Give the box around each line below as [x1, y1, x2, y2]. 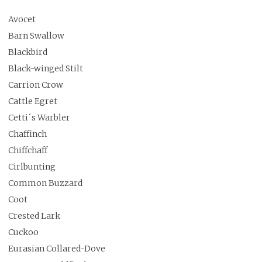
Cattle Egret [8, 96, 57, 107]
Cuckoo [8, 227, 39, 238]
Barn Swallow [8, 30, 64, 42]
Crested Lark [8, 211, 60, 222]
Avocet [8, 14, 36, 25]
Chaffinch [8, 129, 47, 140]
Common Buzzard [8, 178, 82, 189]
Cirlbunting [8, 161, 56, 173]
